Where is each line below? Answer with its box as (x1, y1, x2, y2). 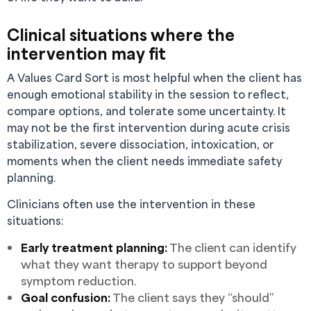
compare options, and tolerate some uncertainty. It (7, 103, 286, 118)
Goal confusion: (21, 289, 110, 305)
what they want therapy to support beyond (21, 256, 267, 271)
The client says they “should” (110, 289, 274, 305)
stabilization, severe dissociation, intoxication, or (7, 137, 274, 151)
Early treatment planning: (21, 239, 167, 255)
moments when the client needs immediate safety (7, 153, 282, 168)
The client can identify (167, 239, 296, 255)
